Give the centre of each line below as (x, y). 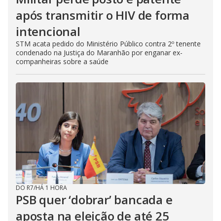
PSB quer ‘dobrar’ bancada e (94, 200)
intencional (48, 31)
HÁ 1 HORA (51, 188)
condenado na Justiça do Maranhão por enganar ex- (99, 53)
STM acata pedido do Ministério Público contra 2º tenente (108, 44)
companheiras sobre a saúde (62, 61)
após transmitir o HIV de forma (103, 15)
